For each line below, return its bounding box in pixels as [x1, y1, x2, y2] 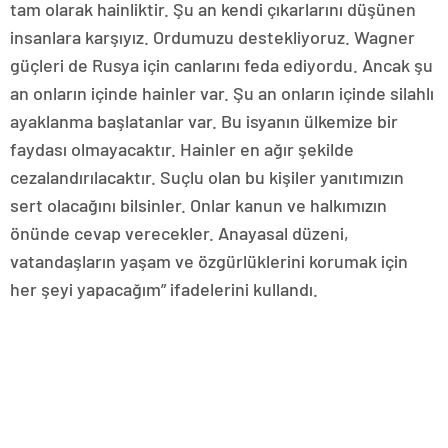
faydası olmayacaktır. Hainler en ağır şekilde [10, 137, 354, 160]
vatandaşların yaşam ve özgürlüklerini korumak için [10, 249, 408, 272]
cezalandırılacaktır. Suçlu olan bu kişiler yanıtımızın [10, 165, 404, 188]
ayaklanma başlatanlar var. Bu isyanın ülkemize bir [10, 109, 398, 132]
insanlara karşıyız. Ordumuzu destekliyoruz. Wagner [10, 25, 415, 48]
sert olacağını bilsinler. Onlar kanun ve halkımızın [10, 193, 387, 216]
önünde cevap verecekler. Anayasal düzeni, [10, 221, 349, 244]
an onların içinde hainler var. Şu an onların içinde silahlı [10, 81, 434, 104]
